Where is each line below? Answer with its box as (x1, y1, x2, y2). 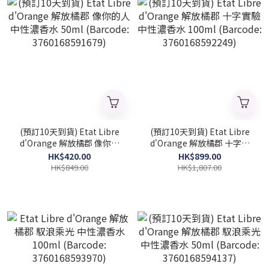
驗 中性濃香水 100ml (160, 148, 240, 160)
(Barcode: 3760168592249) (147, 160, 253, 172)
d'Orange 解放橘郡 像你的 (19, 137, 119, 149)
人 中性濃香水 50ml (32, 148, 107, 160)
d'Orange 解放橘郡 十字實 (150, 137, 250, 149)
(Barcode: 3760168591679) (16, 160, 122, 172)
